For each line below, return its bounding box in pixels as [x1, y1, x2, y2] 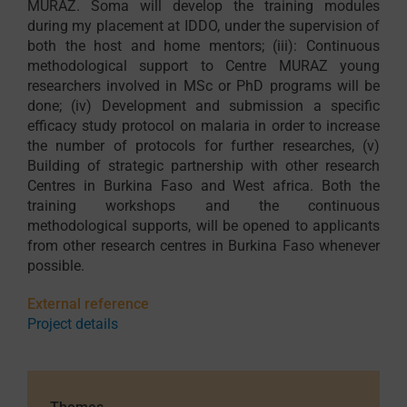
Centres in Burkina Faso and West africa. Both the [26, 177, 381, 195]
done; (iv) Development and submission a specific [26, 97, 381, 115]
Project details [26, 315, 118, 333]
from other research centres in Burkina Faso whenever [26, 237, 381, 255]
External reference [26, 295, 149, 313]
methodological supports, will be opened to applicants [26, 217, 381, 235]
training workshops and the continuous [26, 197, 381, 215]
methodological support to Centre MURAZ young [26, 57, 381, 75]
